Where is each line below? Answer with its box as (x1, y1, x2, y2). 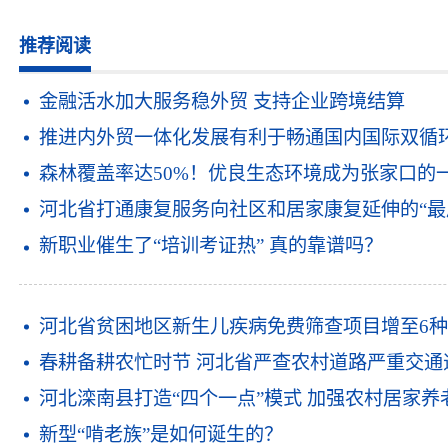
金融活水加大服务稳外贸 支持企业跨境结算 (39, 91, 406, 112)
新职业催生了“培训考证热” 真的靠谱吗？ (39, 235, 384, 256)
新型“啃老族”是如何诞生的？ (39, 424, 284, 445)
